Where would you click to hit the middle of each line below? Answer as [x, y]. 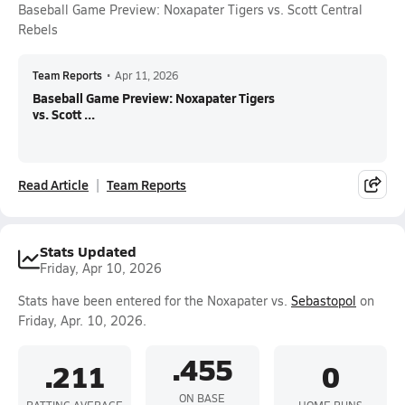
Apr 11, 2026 [146, 75]
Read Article [53, 184]
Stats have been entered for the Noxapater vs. [155, 301]
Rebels [38, 29]
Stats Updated [88, 251]
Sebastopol [324, 301]
